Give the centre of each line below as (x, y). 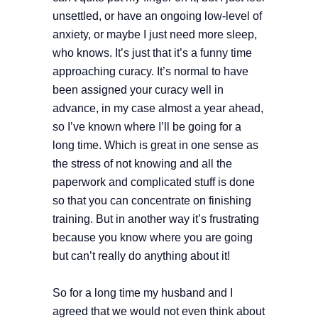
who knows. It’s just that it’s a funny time (152, 53)
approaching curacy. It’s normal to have (150, 72)
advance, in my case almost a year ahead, (158, 109)
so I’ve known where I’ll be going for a (147, 127)
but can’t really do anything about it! (141, 256)
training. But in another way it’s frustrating (156, 219)
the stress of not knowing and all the (142, 164)
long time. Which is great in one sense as (155, 146)
